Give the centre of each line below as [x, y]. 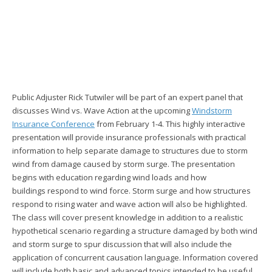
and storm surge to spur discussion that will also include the [122, 244]
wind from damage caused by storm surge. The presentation [124, 164]
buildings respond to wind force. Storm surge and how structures [131, 191]
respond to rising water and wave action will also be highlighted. [130, 204]
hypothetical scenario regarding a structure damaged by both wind [135, 231]
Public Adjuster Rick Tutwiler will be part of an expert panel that [127, 97]
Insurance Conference [53, 124]
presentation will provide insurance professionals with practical [129, 137]
